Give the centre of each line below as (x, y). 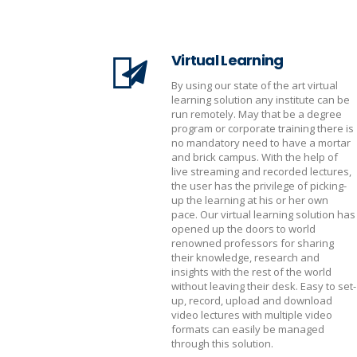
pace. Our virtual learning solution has (263, 214)
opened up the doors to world (243, 229)
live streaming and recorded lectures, (261, 171)
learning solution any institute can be (261, 100)
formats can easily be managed (248, 329)
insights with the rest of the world (251, 272)
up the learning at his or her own (250, 200)
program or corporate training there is (263, 128)
